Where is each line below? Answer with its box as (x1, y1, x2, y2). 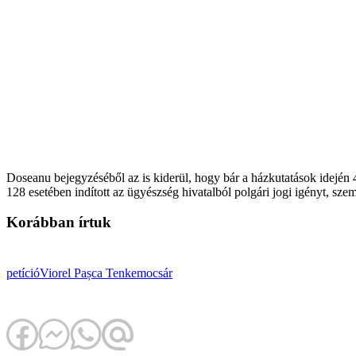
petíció (6, 266, 40, 281)
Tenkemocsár (103, 266, 172, 281)
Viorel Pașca (40, 266, 103, 281)
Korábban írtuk (6, 214, 111, 231)
